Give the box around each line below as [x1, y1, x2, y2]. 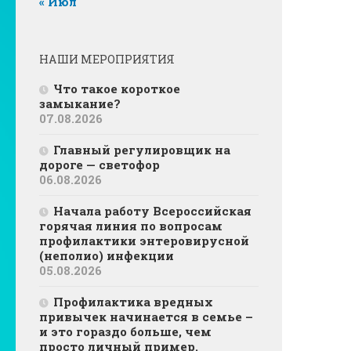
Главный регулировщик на [53, 142, 230, 158]
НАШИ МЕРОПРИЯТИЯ [39, 52, 175, 67]
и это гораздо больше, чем [39, 324, 212, 340]
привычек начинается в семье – [39, 309, 253, 325]
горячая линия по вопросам [39, 218, 223, 234]
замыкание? [39, 96, 121, 112]
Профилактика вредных [53, 294, 213, 310]
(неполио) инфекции [39, 248, 174, 264]
